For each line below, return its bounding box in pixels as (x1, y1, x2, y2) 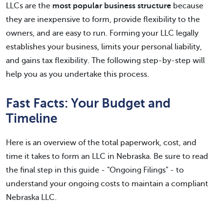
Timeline (6, 110, 57, 126)
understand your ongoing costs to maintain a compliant (6, 179, 208, 188)
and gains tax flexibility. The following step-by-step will (6, 56, 205, 65)
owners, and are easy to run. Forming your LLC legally (6, 28, 198, 38)
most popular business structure (52, 1, 171, 10)
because (171, 1, 203, 10)
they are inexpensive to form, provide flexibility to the (6, 15, 200, 24)
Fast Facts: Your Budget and (6, 95, 171, 110)
